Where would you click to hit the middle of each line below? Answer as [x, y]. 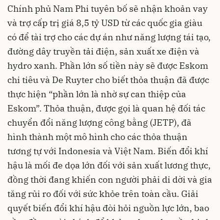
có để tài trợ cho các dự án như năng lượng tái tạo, [109, 37]
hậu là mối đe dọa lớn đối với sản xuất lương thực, [109, 165]
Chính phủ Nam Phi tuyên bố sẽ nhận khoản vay [108, 8]
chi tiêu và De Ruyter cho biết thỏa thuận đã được [108, 80]
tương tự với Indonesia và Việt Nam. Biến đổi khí [108, 151]
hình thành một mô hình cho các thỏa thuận [97, 137]
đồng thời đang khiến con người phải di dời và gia [110, 179]
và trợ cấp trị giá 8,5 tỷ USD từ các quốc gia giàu [105, 23]
